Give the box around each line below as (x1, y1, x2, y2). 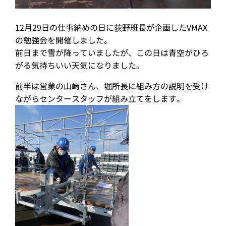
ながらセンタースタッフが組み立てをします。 (15, 92, 185, 104)
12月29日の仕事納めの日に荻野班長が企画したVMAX (15, 21, 207, 33)
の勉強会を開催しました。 (15, 34, 112, 46)
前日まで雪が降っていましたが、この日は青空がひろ (15, 46, 209, 59)
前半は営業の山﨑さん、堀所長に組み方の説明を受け (15, 80, 209, 92)
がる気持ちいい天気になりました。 (15, 59, 144, 71)
